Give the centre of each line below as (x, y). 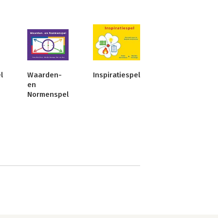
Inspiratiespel (117, 75)
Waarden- (45, 75)
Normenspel (48, 95)
